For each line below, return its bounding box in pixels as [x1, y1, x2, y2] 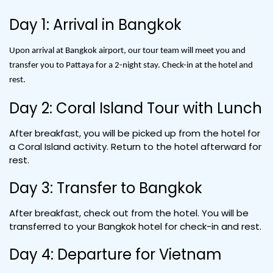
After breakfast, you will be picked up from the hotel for [9, 127, 260, 140]
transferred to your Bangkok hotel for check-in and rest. [9, 220, 261, 233]
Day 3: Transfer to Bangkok [9, 178, 202, 198]
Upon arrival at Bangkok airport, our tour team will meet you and [9, 46, 246, 55]
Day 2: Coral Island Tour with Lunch [9, 98, 262, 118]
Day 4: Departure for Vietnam [9, 244, 222, 264]
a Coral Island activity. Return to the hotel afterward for [9, 140, 261, 153]
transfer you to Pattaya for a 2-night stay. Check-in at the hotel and [9, 61, 253, 70]
